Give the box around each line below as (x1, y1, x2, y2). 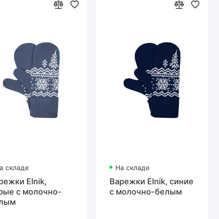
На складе (115, 164, 150, 172)
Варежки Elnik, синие (109, 176, 194, 186)
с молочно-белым (109, 186, 182, 197)
